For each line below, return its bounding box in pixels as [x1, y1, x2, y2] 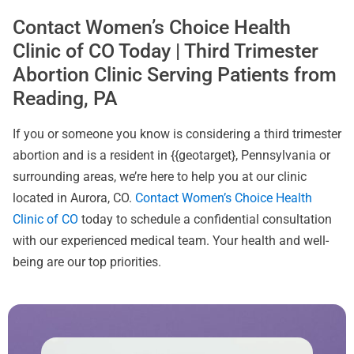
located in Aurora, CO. [13, 190, 135, 205]
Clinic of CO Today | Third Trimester [13, 39, 318, 62]
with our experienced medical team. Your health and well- [13, 232, 329, 248]
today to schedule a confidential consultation [78, 211, 332, 227]
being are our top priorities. [13, 254, 161, 269]
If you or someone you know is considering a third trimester [13, 126, 341, 141]
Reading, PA [13, 86, 118, 110]
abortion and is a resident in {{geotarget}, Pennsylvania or [13, 147, 330, 163]
